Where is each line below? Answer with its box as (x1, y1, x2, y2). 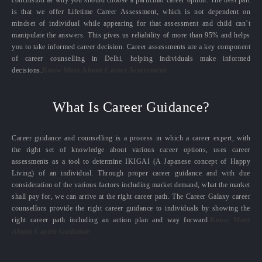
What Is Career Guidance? (52, 99, 210, 115)
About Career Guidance (12, 227, 90, 236)
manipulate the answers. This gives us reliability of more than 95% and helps (12, 31, 250, 40)
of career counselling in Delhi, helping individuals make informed (12, 54, 250, 63)
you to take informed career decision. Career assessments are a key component (12, 43, 250, 51)
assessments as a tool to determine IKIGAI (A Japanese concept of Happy (12, 157, 250, 166)
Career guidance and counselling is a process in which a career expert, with (12, 134, 250, 143)
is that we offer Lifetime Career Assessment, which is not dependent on (12, 8, 250, 16)
